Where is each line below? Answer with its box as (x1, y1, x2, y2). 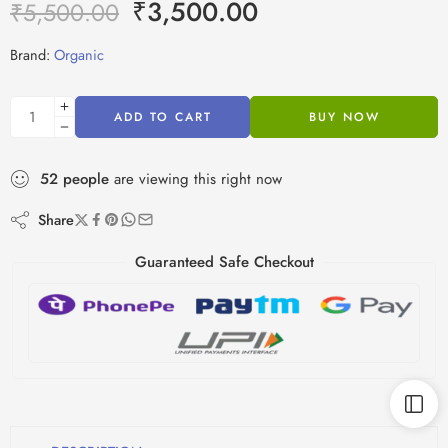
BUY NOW (308, 107, 380, 126)
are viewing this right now (109, 167, 282, 190)
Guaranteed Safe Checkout (134, 250, 314, 273)
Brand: (10, 43, 50, 65)
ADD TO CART (113, 107, 212, 126)
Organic (54, 43, 104, 65)
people (63, 167, 109, 190)
